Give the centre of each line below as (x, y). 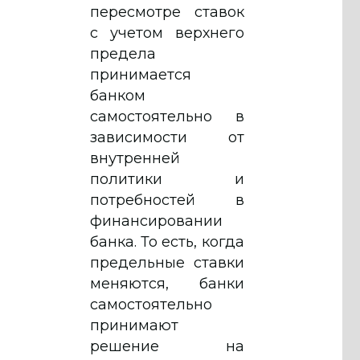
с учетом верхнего (167, 33)
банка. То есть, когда (167, 241)
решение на (167, 346)
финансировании (156, 221)
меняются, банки (167, 283)
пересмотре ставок (167, 12)
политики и (167, 179)
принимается (141, 74)
